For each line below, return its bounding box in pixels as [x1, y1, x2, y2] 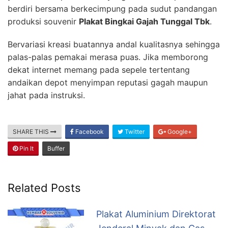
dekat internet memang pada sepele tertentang [8, 64, 190, 75]
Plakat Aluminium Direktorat [96, 208, 216, 219]
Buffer [47, 144, 65, 152]
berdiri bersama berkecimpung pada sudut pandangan [8, 3, 217, 14]
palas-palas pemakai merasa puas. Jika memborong [8, 51, 208, 62]
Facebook [74, 127, 104, 135]
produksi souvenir [8, 16, 79, 26]
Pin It [18, 144, 34, 152]
